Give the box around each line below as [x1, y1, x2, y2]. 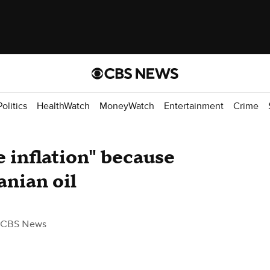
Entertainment [164, 99, 224, 112]
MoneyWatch [99, 99, 154, 112]
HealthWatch [37, 99, 90, 112]
